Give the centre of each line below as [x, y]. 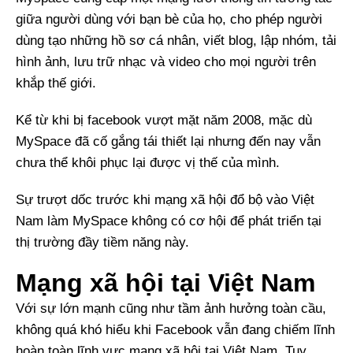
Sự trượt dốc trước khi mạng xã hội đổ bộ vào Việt [165, 200]
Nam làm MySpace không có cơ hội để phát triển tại [169, 221]
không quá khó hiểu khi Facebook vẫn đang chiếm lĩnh [175, 330]
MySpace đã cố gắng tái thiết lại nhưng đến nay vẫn [168, 141]
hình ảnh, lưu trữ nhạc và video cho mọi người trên [166, 62]
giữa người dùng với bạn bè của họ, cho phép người [169, 19]
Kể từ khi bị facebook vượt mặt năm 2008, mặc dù [164, 120]
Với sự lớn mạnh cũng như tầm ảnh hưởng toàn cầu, [171, 308]
